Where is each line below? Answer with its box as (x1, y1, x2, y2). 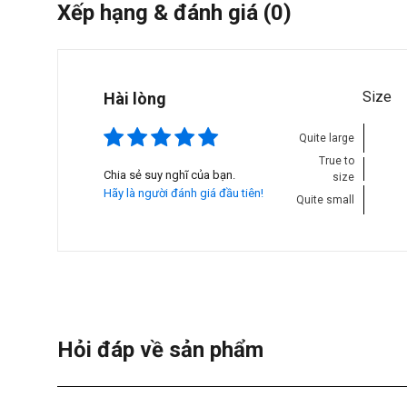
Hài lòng (104, 88, 166, 108)
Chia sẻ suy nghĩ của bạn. (104, 167, 235, 182)
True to (319, 154, 355, 167)
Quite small (296, 193, 355, 206)
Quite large (299, 131, 355, 144)
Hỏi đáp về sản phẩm (57, 336, 263, 362)
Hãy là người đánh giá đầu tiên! (104, 185, 263, 200)
